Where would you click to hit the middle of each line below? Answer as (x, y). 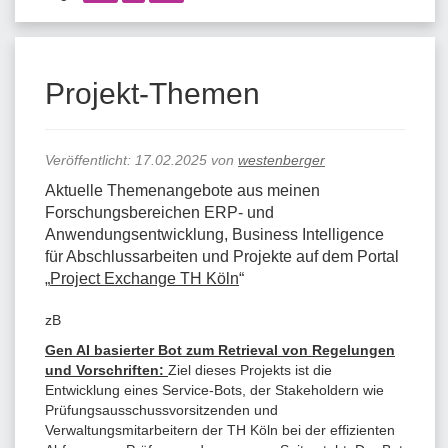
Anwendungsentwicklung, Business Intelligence (214, 234)
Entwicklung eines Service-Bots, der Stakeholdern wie (214, 389)
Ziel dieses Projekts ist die (250, 369)
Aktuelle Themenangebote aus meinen (182, 190)
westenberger (281, 159)
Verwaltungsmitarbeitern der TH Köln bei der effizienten (220, 429)
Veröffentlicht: (90, 159)
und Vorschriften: (106, 369)
